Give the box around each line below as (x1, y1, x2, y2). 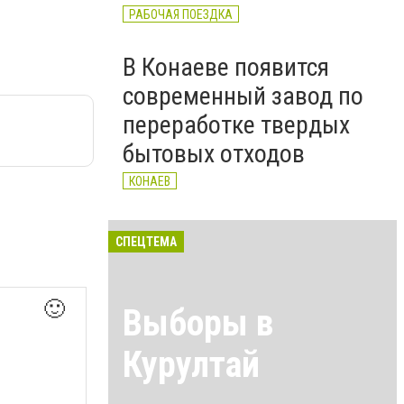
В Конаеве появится (123, 52, 329, 82)
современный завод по (123, 81, 363, 111)
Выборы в (123, 301, 273, 344)
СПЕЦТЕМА (115, 234, 177, 249)
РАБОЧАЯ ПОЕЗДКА (129, 7, 233, 22)
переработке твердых (123, 110, 350, 140)
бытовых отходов (123, 139, 305, 169)
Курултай (123, 343, 260, 386)
